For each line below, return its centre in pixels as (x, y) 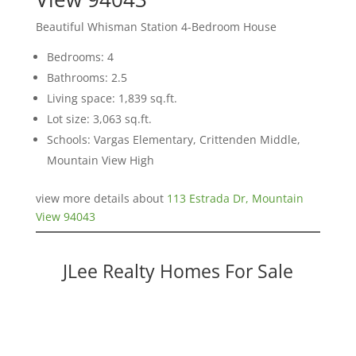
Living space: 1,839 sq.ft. (112, 98)
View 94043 (65, 216)
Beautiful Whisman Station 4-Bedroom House (156, 26)
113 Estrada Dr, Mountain (235, 198)
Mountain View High (100, 160)
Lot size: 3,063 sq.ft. (99, 118)
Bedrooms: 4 (80, 56)
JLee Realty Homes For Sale (178, 271)
